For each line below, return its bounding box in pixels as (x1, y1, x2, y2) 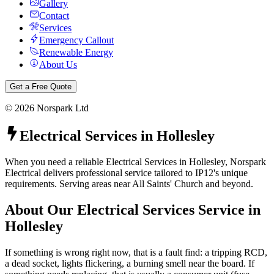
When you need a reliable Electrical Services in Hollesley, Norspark (5, 156, 266, 167)
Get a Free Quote (10, 82, 72, 91)
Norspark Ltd (34, 103, 89, 113)
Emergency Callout (39, 35, 114, 45)
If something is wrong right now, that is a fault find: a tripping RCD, (5, 246, 267, 257)
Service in (194, 201, 261, 218)
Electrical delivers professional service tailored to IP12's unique (5, 167, 248, 178)
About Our (5, 201, 77, 218)
